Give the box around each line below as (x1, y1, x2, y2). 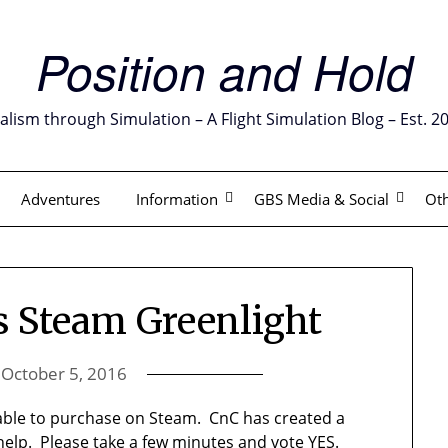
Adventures (20, 189, 100, 209)
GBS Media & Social (253, 189, 389, 209)
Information (135, 189, 218, 209)
